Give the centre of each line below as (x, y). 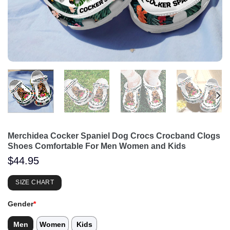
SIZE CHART (35, 183)
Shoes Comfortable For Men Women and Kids (97, 146)
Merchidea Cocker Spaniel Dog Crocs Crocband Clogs (114, 136)
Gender (21, 204)
